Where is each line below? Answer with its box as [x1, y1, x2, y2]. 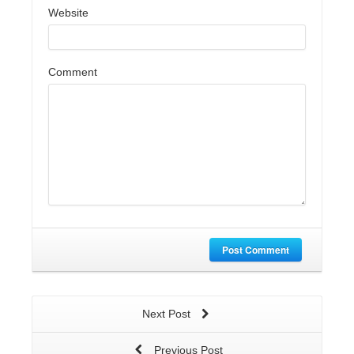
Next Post [141, 307, 194, 321]
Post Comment [222, 243, 289, 258]
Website [48, 6, 88, 20]
